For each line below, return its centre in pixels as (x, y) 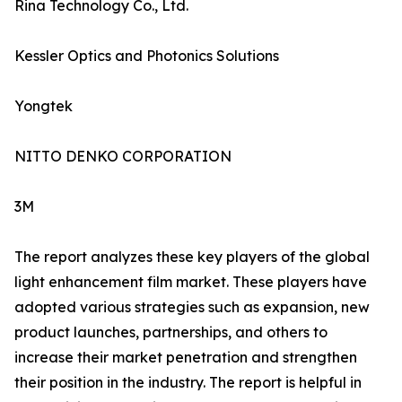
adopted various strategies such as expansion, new (192, 307)
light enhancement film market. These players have (191, 282)
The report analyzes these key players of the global (192, 257)
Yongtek (44, 106)
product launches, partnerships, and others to (171, 332)
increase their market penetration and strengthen (186, 358)
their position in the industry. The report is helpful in (188, 383)
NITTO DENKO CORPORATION (123, 157)
